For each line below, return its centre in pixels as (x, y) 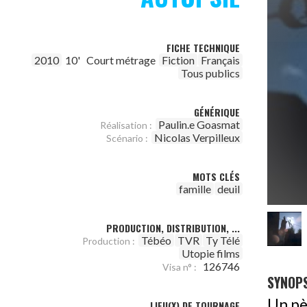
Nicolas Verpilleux (197, 137)
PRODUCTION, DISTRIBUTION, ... (173, 228)
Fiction (178, 60)
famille (195, 189)
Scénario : (127, 138)
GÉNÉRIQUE (217, 112)
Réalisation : (126, 125)
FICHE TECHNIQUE (203, 48)
